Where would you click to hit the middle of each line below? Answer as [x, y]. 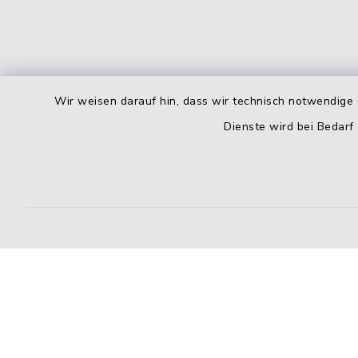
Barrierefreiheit [157, 340]
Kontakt [47, 340]
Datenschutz [284, 340]
